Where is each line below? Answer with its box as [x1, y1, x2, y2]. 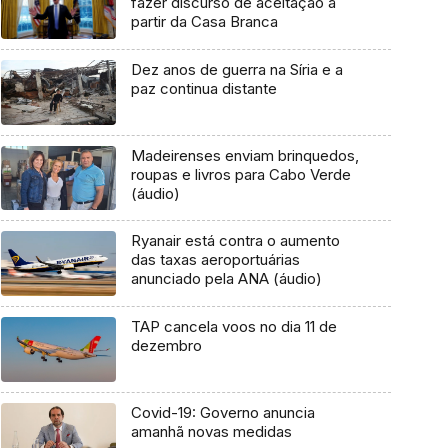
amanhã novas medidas [130, 421, 292, 441]
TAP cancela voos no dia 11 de [130, 317, 337, 337]
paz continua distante [130, 79, 277, 99]
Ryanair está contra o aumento [130, 231, 340, 251]
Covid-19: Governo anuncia [130, 402, 315, 422]
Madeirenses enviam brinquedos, [130, 145, 359, 165]
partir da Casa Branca [130, 12, 278, 32]
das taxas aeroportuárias [130, 250, 300, 270]
